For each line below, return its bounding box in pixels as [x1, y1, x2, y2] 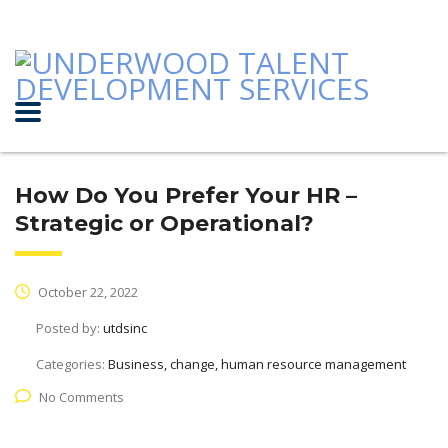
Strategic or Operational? [15, 210, 314, 237]
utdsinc [103, 319, 147, 337]
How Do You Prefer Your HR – [15, 182, 357, 209]
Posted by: [36, 319, 103, 337]
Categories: [36, 355, 108, 373]
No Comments [39, 388, 124, 406]
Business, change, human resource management [108, 355, 406, 373]
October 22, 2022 [35, 283, 138, 301]
